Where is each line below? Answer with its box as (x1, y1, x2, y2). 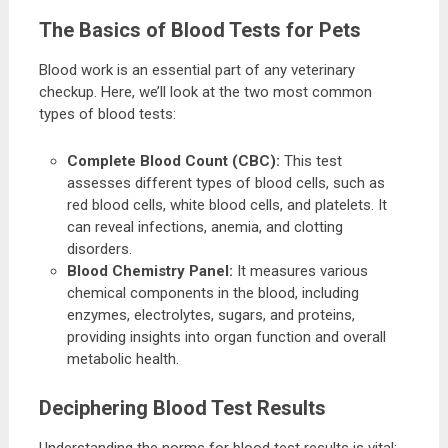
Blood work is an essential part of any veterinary (38, 61, 355, 79)
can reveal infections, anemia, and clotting (67, 218, 344, 236)
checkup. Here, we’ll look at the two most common (38, 83, 372, 101)
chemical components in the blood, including (67, 284, 360, 302)
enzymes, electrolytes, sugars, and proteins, (67, 306, 356, 324)
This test (280, 152, 343, 170)
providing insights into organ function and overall (67, 328, 387, 346)
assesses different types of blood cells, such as (67, 174, 386, 192)
